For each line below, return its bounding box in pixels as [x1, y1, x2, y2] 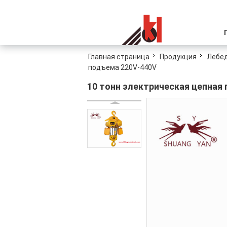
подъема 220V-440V [88, 63, 157, 71]
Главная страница [88, 53, 149, 61]
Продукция [160, 53, 197, 61]
